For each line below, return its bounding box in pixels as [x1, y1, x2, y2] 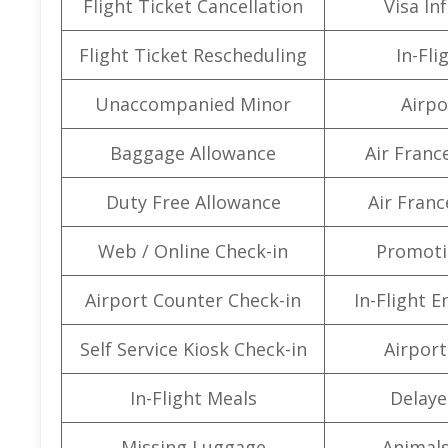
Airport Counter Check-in [85, 287, 301, 312]
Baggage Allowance [110, 140, 276, 165]
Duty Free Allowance [105, 189, 281, 214]
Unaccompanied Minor [95, 91, 291, 116]
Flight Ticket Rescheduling [79, 42, 307, 67]
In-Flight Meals [129, 385, 257, 410]
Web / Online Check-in [98, 238, 288, 263]
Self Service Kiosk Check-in [79, 336, 307, 361]
